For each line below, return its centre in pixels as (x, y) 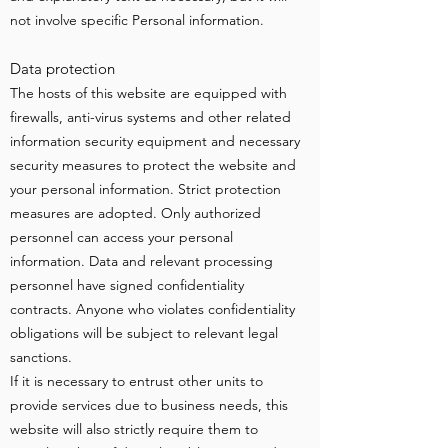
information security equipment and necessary (155, 141)
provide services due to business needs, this (149, 405)
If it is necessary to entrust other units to (136, 381)
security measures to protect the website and (153, 165)
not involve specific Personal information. (137, 20)
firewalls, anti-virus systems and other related (150, 117)
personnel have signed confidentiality (127, 285)
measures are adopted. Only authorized (135, 213)
